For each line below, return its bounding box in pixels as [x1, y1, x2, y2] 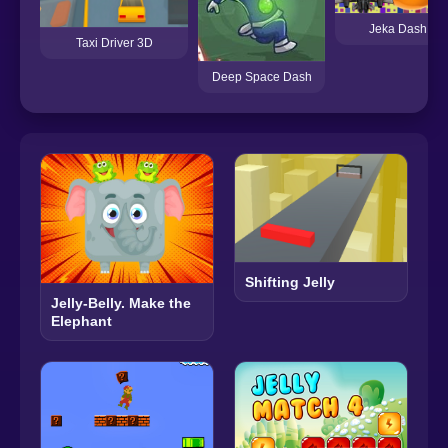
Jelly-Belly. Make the [51, 295, 191, 312]
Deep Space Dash [211, 70, 312, 85]
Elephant [51, 313, 112, 330]
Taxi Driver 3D [75, 35, 153, 50]
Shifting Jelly [245, 273, 335, 290]
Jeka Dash [369, 22, 427, 37]
